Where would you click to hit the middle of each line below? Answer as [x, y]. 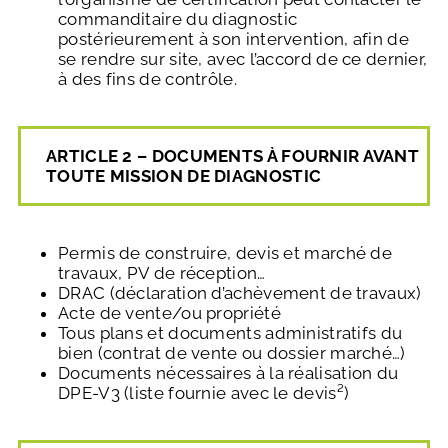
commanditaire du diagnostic [178, 18]
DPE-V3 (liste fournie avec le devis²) [204, 392]
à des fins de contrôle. [147, 78]
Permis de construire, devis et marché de [225, 252]
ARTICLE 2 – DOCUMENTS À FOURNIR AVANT [233, 155]
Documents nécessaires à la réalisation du [228, 372]
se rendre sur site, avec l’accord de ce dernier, [243, 58]
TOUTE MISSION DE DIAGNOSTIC [184, 175]
